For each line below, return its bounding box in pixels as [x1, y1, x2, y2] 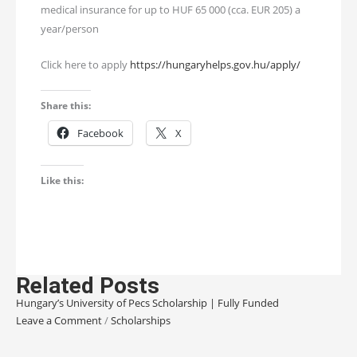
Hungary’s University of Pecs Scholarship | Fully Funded [16, 295, 279, 310]
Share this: [41, 99, 92, 113]
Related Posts [16, 272, 159, 299]
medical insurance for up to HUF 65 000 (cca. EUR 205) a [41, 2, 301, 17]
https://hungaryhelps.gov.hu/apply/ [130, 57, 301, 72]
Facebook [77, 126, 124, 141]
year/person [41, 21, 100, 36]
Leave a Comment [16, 313, 102, 328]
